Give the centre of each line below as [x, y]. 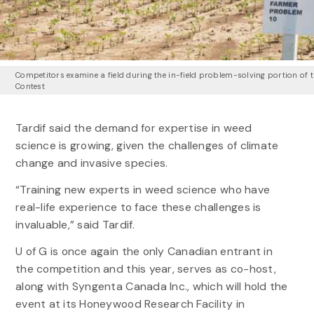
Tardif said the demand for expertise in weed [134, 128]
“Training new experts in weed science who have [143, 190]
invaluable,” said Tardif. [76, 225]
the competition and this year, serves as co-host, [145, 269]
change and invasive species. [94, 163]
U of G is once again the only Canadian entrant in [144, 252]
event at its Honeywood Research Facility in [130, 304]
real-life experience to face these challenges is [138, 207]
